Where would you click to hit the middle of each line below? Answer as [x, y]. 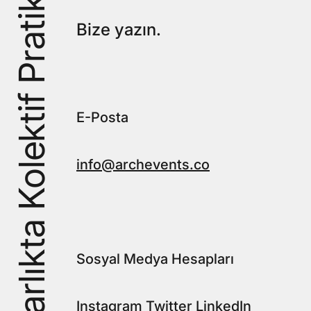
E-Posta [102, 118]
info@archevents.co [143, 165]
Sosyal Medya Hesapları [155, 259]
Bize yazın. [119, 30]
